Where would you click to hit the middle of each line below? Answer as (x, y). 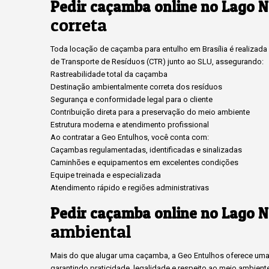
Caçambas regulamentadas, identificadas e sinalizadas (146, 150)
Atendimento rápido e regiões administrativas (130, 188)
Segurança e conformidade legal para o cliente (131, 99)
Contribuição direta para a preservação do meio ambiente (150, 112)
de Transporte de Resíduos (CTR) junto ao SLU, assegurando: (157, 62)
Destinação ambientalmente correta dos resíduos (136, 87)
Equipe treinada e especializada (106, 175)
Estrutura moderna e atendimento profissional (130, 125)
